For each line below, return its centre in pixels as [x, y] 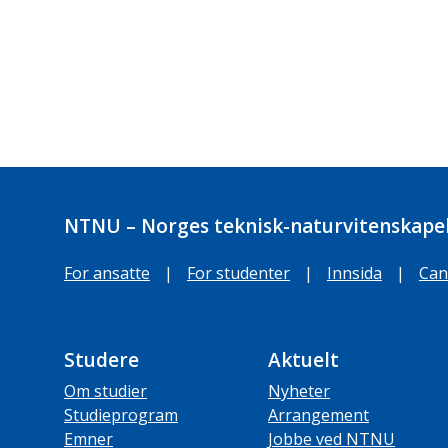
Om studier [105, 391]
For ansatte [107, 273]
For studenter [238, 273]
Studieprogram [121, 415]
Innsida [354, 273]
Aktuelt [303, 360]
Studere [101, 360]
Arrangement [318, 415]
